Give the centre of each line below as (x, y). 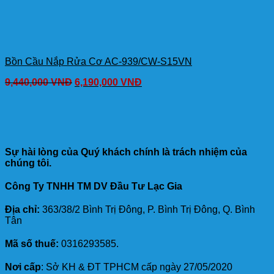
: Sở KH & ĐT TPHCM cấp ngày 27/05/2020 (137, 267)
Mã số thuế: (32, 244)
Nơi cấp (23, 267)
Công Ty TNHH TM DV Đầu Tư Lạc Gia (94, 187)
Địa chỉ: (22, 210)
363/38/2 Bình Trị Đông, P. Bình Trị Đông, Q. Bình (147, 210)
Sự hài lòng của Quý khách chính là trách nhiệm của (126, 152)
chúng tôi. (28, 163)
